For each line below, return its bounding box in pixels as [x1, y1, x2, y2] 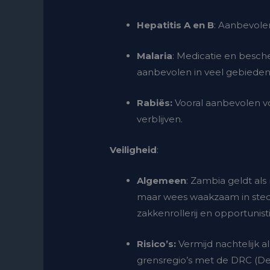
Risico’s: [137, 238, 177, 250]
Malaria [137, 50, 173, 62]
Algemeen [137, 175, 187, 187]
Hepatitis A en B [137, 19, 215, 31]
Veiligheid [110, 144, 157, 156]
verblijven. [137, 113, 183, 125]
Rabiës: [137, 97, 175, 109]
